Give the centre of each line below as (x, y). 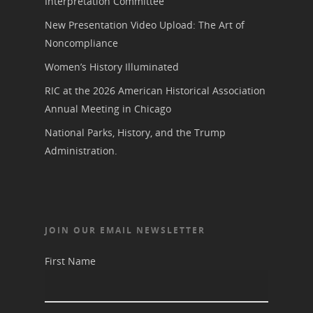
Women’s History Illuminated (112, 67)
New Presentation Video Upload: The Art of (145, 25)
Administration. (81, 151)
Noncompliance (81, 43)
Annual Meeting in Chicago (108, 109)
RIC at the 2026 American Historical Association (155, 90)
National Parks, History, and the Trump (135, 132)
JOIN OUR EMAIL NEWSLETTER (125, 230)
